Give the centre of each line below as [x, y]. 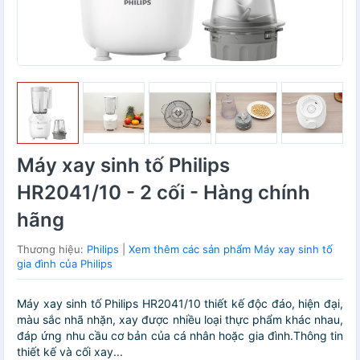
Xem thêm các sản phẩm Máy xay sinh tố [231, 250]
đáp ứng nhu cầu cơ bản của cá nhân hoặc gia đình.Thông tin [180, 336]
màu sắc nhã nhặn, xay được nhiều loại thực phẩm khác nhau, [180, 320]
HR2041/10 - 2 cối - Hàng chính [164, 193]
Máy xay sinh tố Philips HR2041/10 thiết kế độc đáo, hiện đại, [180, 304]
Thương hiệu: [52, 250]
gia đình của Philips [65, 264]
